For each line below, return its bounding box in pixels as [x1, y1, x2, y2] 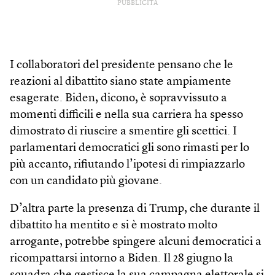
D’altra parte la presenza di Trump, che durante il [10, 203, 260, 215]
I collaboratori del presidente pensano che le [10, 59, 233, 71]
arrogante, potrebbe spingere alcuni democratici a [10, 236, 261, 248]
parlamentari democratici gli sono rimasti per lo [10, 142, 249, 154]
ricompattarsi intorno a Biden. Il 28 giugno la [10, 252, 233, 265]
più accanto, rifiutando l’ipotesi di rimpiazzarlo [10, 158, 245, 171]
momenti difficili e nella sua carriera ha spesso [10, 109, 243, 121]
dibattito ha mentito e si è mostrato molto [10, 219, 217, 231]
